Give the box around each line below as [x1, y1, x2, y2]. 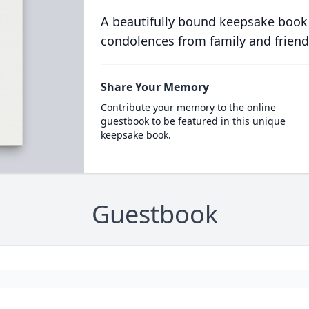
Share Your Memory [100, 79, 209, 94]
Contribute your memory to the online [100, 101, 276, 114]
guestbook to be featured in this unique [100, 114, 286, 128]
